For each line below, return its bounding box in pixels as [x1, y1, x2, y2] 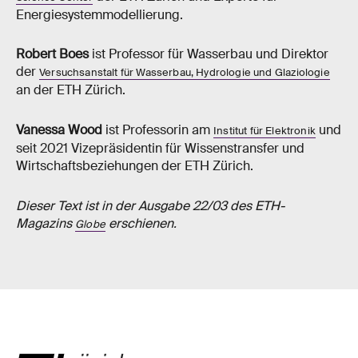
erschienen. [105, 215, 177, 233]
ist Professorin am [102, 121, 213, 139]
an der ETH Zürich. [16, 82, 125, 99]
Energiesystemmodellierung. [16, 6, 183, 23]
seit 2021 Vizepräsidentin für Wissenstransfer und [16, 140, 304, 157]
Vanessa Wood [16, 121, 102, 139]
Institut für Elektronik [213, 124, 316, 138]
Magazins [16, 215, 75, 233]
